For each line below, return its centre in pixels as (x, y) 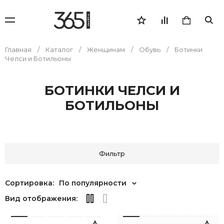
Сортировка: (29, 183)
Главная (18, 49)
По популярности (93, 183)
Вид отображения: (41, 198)
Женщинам (106, 49)
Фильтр (112, 153)
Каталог (59, 49)
